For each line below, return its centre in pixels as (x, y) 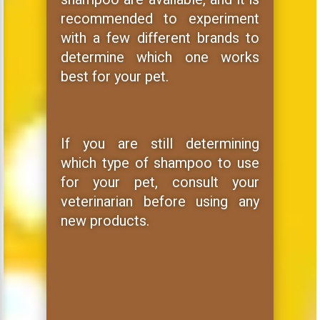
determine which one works (160, 57)
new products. (105, 221)
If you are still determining (160, 144)
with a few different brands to (160, 38)
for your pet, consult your (160, 182)
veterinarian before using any (160, 201)
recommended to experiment (160, 19)
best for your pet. (114, 76)
